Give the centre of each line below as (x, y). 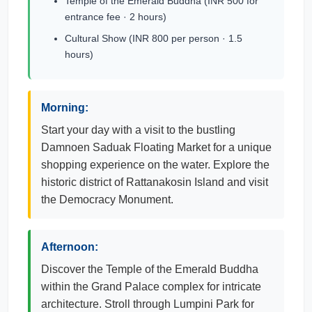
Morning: (65, 108)
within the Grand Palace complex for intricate (151, 287)
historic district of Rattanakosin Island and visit (155, 182)
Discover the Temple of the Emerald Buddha (150, 269)
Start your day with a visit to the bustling (138, 130)
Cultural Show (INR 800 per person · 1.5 (154, 38)
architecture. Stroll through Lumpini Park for (148, 304)
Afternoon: (70, 247)
